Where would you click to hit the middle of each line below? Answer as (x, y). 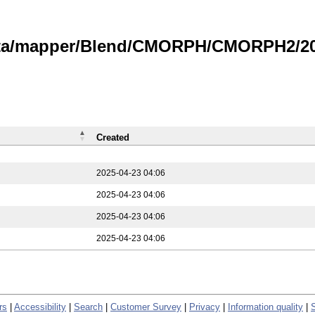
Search (88, 307)
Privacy (205, 307)
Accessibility (40, 307)
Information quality (265, 307)
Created (113, 137)
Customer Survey (146, 307)
